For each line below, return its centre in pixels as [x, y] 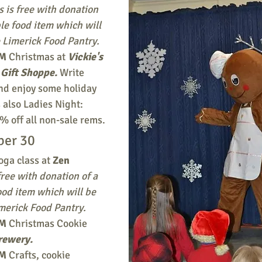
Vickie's [87, 57]
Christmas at [37, 57]
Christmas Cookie [48, 223]
